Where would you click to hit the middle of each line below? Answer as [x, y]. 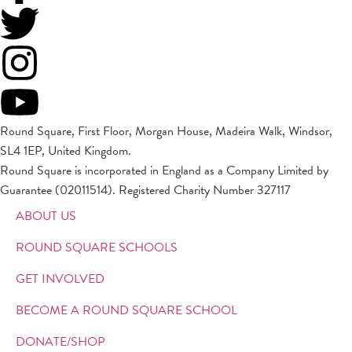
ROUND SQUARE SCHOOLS [97, 247]
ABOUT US [46, 216]
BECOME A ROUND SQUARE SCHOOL [126, 310]
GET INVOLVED [60, 279]
